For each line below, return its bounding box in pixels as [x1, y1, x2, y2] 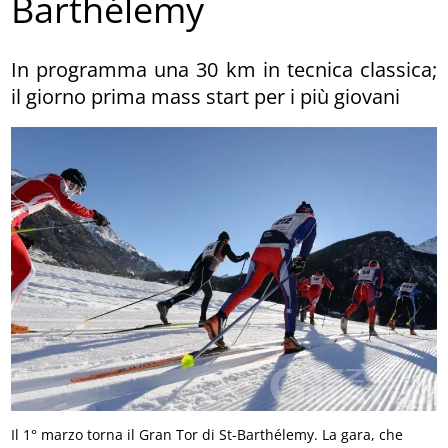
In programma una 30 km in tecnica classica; [11, 55, 437, 83]
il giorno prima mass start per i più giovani [11, 82, 401, 110]
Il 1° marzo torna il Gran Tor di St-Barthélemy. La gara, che [11, 425, 404, 445]
